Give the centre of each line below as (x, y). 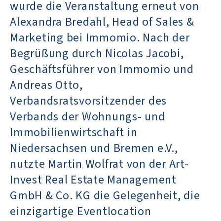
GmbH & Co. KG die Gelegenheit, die (105, 195)
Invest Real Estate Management (93, 180)
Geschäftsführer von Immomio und (102, 69)
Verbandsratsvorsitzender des (88, 101)
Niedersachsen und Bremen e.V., (94, 148)
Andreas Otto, (46, 85)
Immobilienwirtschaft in (74, 132)
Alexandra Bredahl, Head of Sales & (102, 22)
